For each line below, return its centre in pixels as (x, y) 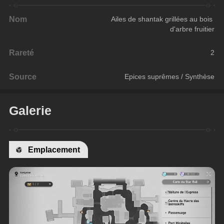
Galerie (30, 111)
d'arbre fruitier (192, 29)
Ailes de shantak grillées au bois (163, 19)
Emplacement (54, 150)
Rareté (22, 52)
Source (23, 76)
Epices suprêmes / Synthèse (170, 76)
